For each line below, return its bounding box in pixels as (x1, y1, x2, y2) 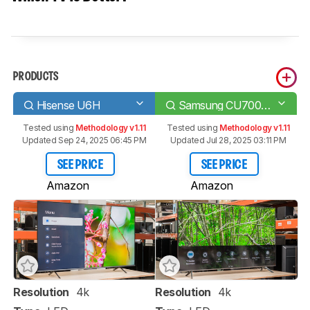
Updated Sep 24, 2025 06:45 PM (22, 135, 147, 145)
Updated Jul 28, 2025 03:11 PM (170, 135, 286, 145)
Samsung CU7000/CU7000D (261, 98, 271, 112)
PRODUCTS (13, 72, 59, 82)
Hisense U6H (36, 98, 100, 112)
